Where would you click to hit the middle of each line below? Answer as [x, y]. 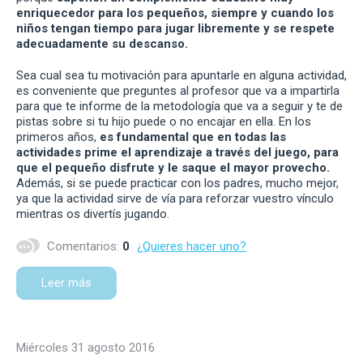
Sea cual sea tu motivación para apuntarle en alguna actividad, [181, 76]
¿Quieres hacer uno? [192, 247]
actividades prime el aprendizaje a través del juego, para [177, 153]
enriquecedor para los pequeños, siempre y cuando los [175, 13]
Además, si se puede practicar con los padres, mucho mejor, [177, 184]
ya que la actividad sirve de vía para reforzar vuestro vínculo [175, 199]
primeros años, [58, 137]
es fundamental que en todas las [193, 137]
